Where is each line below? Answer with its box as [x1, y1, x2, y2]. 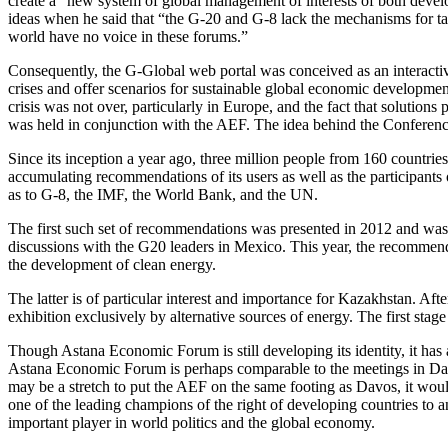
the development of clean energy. [8, 255, 216, 273]
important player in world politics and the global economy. [8, 413, 375, 431]
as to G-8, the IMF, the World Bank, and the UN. [8, 185, 318, 203]
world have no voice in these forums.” [8, 27, 248, 45]
